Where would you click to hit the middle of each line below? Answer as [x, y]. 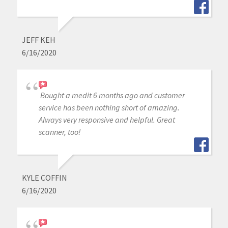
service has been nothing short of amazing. [109, 108]
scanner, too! [60, 132]
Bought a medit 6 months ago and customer [112, 95]
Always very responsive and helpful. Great [107, 120]
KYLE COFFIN [44, 178]
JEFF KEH [38, 40]
